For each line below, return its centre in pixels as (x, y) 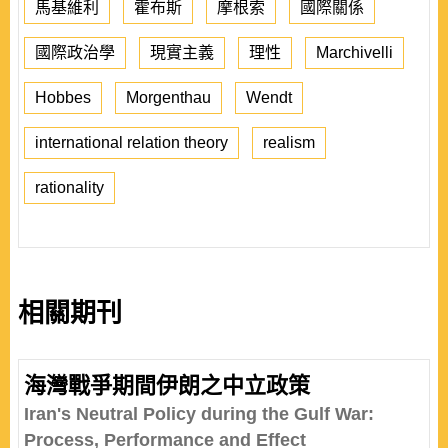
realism (289, 142)
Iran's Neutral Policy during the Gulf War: (199, 414)
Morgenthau (168, 97)
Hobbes (63, 97)
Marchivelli (354, 52)
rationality (69, 187)
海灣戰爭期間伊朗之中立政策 (167, 385)
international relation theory (131, 142)
